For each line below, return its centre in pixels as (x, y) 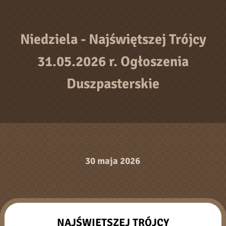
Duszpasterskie (113, 83)
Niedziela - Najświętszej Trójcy (113, 39)
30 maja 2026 (113, 160)
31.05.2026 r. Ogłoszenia (113, 61)
